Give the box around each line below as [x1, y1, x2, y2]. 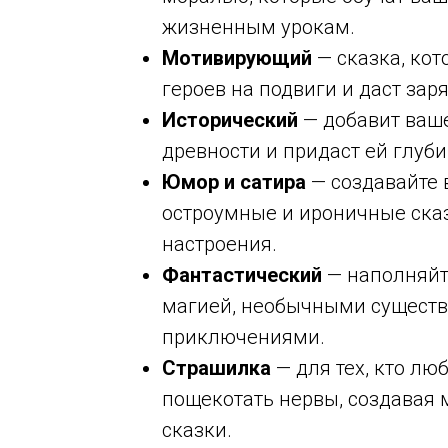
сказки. [162, 418, 232, 442]
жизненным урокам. [162, 15, 355, 39]
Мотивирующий [162, 46, 312, 70]
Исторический [162, 108, 298, 132]
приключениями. [162, 325, 325, 349]
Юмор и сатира [162, 170, 306, 194]
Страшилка [162, 356, 271, 380]
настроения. [162, 232, 277, 256]
